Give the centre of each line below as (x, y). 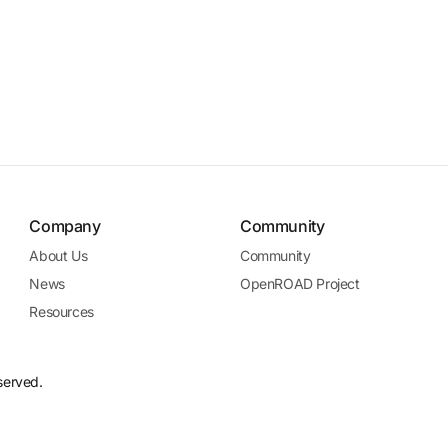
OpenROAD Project (299, 283)
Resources (61, 311)
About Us (58, 255)
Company (65, 226)
